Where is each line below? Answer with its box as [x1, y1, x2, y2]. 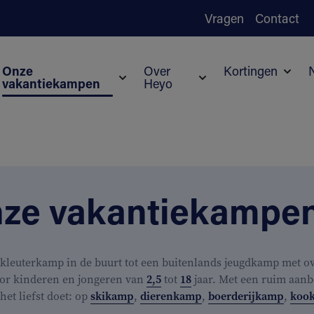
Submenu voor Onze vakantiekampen [122, 86, 310, 100]
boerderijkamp [208, 289, 284, 303]
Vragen [205, 9, 244, 27]
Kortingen [223, 62, 278, 79]
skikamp [90, 289, 134, 303]
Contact [255, 9, 299, 27]
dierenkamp [140, 289, 202, 303]
